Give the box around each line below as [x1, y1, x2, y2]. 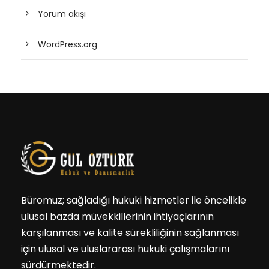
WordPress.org [38, 38, 97, 51]
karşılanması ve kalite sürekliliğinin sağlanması [21, 226, 239, 240]
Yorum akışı [38, 8, 86, 20]
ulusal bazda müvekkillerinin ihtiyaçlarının [21, 210, 214, 224]
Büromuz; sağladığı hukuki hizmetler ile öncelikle [21, 193, 246, 208]
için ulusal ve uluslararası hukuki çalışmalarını [21, 242, 229, 256]
